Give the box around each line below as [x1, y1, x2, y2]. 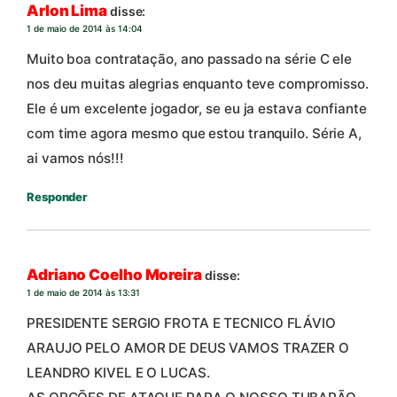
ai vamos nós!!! [27, 149, 124, 167]
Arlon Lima [27, 2, 107, 20]
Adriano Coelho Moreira [27, 266, 202, 284]
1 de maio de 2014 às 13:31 [27, 287, 140, 299]
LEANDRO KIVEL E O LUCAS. [27, 363, 210, 381]
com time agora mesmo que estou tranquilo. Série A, [27, 124, 362, 142]
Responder [27, 189, 88, 204]
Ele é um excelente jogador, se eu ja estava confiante [27, 99, 367, 117]
